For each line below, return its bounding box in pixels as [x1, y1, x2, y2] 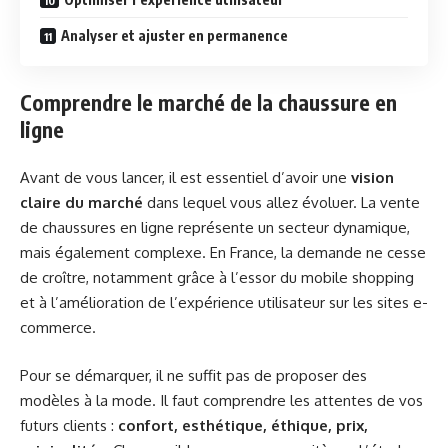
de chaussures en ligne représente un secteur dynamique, [20, 218, 410, 238]
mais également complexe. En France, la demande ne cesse [20, 243, 426, 263]
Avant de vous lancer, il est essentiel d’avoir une [20, 168, 351, 188]
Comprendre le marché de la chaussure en [20, 88, 397, 116]
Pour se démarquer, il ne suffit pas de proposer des [20, 365, 367, 385]
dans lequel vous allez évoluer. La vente [143, 193, 420, 213]
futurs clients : [20, 415, 118, 435]
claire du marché [20, 193, 143, 213]
